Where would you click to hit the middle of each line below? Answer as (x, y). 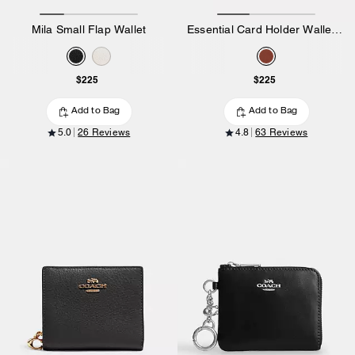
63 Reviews (282, 133)
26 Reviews (104, 133)
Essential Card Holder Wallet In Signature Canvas (337, 30)
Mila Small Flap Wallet (89, 30)
